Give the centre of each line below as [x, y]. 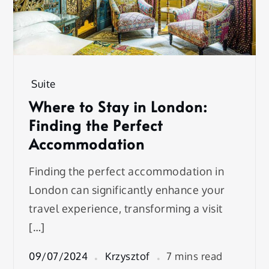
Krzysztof [128, 256]
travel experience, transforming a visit [126, 209]
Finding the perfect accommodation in [127, 171]
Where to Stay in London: [119, 107]
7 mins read [195, 256]
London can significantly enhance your [127, 190]
